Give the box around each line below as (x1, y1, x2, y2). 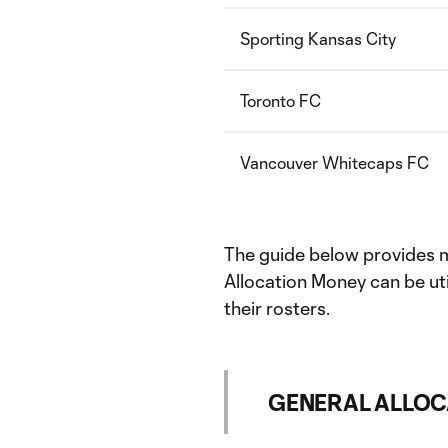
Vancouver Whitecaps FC (240, 153, 429, 172)
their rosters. (224, 297, 330, 319)
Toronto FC (240, 91, 321, 110)
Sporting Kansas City (240, 29, 396, 48)
